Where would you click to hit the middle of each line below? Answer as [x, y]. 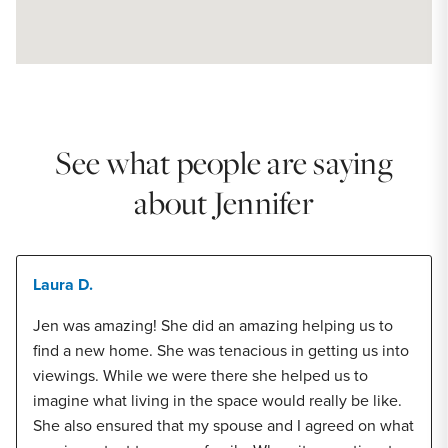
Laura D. [63, 284]
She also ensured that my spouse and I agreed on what [223, 425]
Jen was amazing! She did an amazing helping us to [213, 325]
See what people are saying [224, 163]
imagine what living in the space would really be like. [217, 400]
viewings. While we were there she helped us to [200, 375]
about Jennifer [224, 203]
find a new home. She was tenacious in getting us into [221, 350]
